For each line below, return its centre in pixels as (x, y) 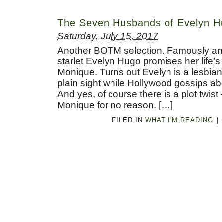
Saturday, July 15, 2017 (108, 36)
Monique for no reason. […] (115, 105)
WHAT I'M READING (179, 120)
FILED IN (128, 120)
